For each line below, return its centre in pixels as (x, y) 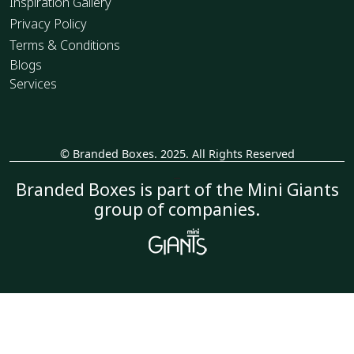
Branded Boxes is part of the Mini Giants (177, 190)
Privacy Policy (48, 24)
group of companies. (177, 209)
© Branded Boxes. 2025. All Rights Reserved (177, 154)
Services (33, 84)
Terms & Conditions (65, 45)
